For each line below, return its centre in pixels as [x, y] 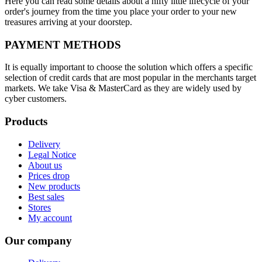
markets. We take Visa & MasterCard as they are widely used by [123, 88]
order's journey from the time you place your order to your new [121, 11]
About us [45, 165]
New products [54, 186]
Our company [38, 240]
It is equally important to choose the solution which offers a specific [129, 67]
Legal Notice [52, 154]
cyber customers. [36, 99]
